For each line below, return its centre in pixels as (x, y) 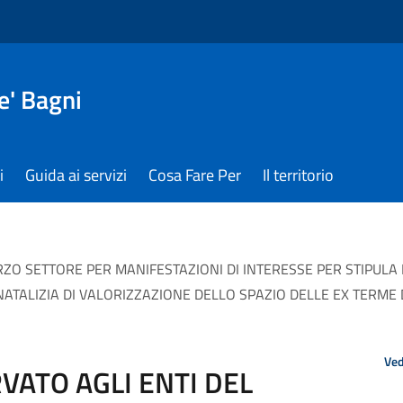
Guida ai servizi (76, 175)
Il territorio (298, 175)
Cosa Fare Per (195, 175)
